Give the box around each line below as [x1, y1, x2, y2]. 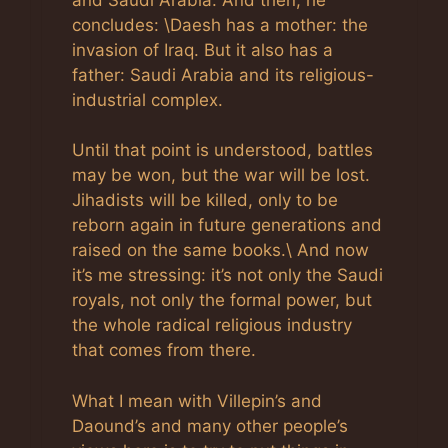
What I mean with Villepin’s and [72, 390, 322, 411]
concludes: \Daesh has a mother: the [72, 14, 368, 35]
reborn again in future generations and [72, 215, 382, 235]
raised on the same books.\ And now [72, 240, 369, 260]
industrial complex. [72, 89, 223, 110]
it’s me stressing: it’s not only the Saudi [72, 265, 383, 285]
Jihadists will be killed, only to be [72, 190, 338, 210]
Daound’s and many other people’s [72, 415, 348, 436]
